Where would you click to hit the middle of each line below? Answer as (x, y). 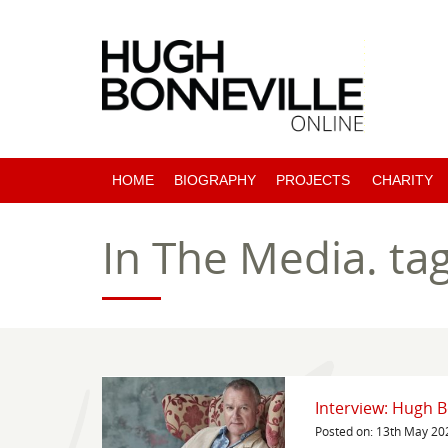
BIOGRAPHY (215, 180)
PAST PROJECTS (332, 225)
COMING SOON (327, 272)
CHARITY (402, 180)
